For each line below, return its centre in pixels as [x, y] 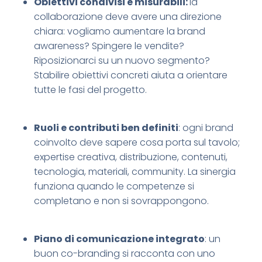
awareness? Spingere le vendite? [109, 46]
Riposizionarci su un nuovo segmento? [122, 60]
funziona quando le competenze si [114, 186]
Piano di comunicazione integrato [119, 239]
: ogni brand [206, 127]
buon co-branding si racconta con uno [124, 253]
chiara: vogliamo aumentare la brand [119, 31]
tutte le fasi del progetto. [90, 89]
